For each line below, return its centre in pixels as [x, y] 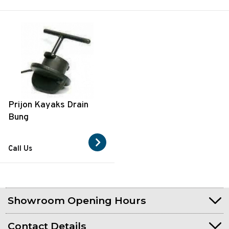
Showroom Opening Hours [77, 200]
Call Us [20, 149]
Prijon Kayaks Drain [48, 105]
